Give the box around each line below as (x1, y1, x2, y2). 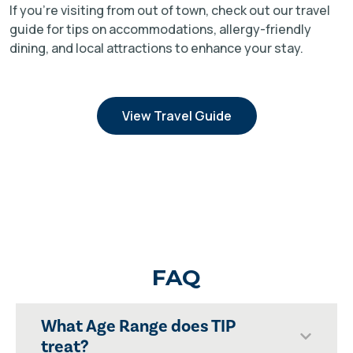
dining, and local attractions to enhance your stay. (9, 39, 303, 58)
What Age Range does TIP (41, 315, 235, 337)
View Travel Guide (121, 107, 232, 125)
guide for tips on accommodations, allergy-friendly (9, 20, 311, 39)
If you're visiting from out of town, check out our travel (9, 2, 330, 20)
